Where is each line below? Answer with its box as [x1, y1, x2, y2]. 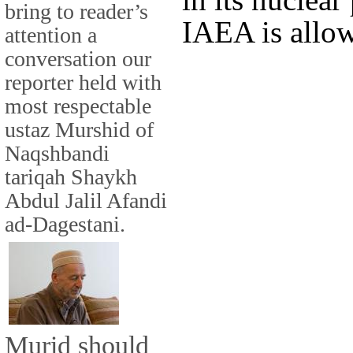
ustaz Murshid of [5, 117, 154, 142]
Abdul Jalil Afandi [5, 188, 167, 213]
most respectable [5, 93, 151, 118]
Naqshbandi [5, 140, 110, 165]
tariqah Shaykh [5, 164, 137, 189]
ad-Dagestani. [5, 211, 125, 236]
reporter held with [5, 69, 162, 95]
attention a [5, 22, 97, 47]
